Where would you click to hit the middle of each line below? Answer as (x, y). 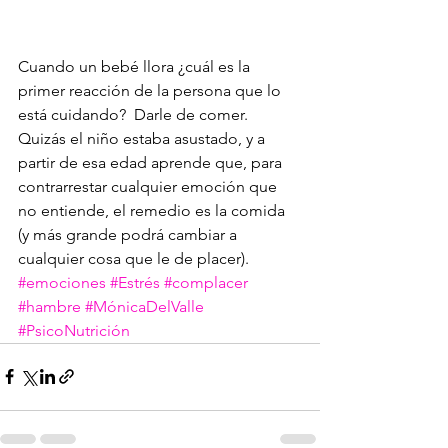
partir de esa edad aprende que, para (152, 162)
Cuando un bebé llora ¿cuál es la (136, 66)
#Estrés (135, 282)
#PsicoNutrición (74, 330)
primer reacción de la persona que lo (151, 90)
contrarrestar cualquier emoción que (149, 186)
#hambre (49, 306)
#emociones (62, 282)
